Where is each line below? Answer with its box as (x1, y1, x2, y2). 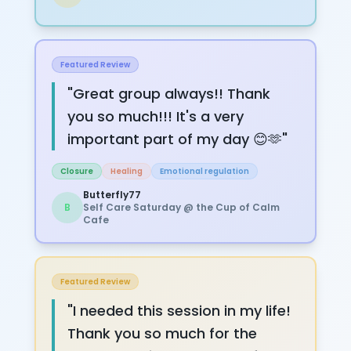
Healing (110, 165, 143, 177)
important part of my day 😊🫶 (67, 128, 282, 149)
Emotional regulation (160, 165, 249, 177)
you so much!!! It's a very (67, 106, 244, 126)
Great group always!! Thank (73, 83, 270, 103)
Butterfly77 (83, 187, 141, 201)
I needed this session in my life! (73, 300, 291, 320)
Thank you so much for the (67, 323, 257, 343)
